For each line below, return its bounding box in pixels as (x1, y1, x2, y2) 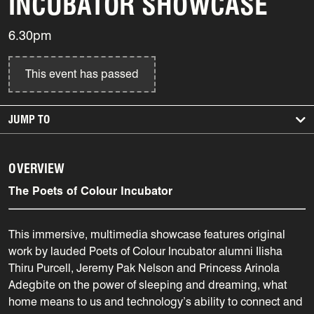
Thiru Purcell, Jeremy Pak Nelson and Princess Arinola (8, 261, 280, 275)
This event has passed (25, 67, 139, 81)
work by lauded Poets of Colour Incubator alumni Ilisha (8, 244, 282, 258)
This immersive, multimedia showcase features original (8, 227, 285, 241)
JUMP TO (8, 112, 50, 126)
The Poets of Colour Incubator (8, 184, 172, 198)
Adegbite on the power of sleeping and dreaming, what (8, 278, 287, 292)
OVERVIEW (8, 161, 64, 176)
